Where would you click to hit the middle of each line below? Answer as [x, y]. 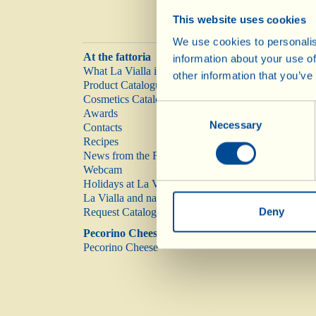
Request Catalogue [125, 212]
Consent [176, 109]
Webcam [103, 169]
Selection [177, 126]
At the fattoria [117, 56]
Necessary [236, 125]
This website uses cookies [239, 20]
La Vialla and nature [128, 197]
